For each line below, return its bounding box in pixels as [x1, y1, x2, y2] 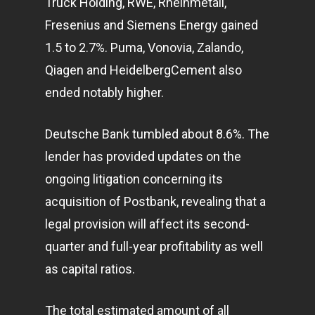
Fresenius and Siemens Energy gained [45, 18, 258, 32]
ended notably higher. [45, 85, 164, 100]
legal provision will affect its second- [45, 217, 250, 231]
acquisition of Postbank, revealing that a [45, 194, 266, 209]
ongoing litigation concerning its [45, 172, 223, 186]
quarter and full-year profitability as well [45, 239, 263, 254]
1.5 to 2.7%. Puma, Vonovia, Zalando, [45, 40, 243, 55]
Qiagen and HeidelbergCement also [45, 63, 242, 77]
